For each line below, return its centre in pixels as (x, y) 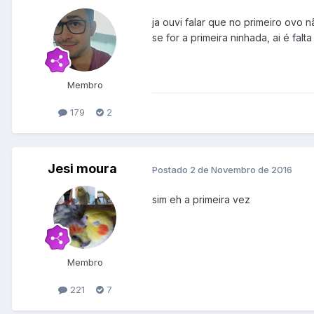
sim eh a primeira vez (201, 200)
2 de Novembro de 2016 (241, 169)
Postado (171, 169)
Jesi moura (82, 169)
